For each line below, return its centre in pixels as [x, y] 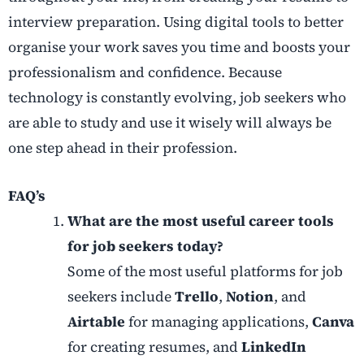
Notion [249, 297]
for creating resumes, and [154, 347]
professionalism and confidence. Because [145, 73]
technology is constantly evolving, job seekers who [177, 98]
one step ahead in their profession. [123, 148]
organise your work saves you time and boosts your [179, 48]
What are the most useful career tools [200, 221]
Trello [196, 297]
